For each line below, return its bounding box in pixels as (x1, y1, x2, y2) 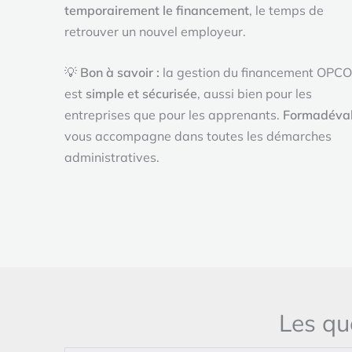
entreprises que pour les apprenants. (64, 107, 283, 123)
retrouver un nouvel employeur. (64, 23, 246, 39)
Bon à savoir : (80, 64, 159, 81)
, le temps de (249, 2, 324, 18)
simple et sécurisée (86, 86, 197, 102)
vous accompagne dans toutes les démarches (64, 128, 332, 145)
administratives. (64, 149, 159, 166)
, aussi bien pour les (197, 86, 312, 102)
